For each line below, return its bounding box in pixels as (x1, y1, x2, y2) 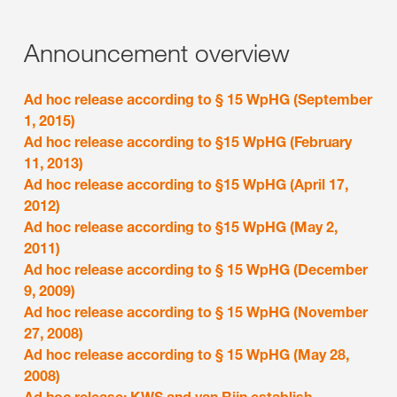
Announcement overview (24, 37, 290, 68)
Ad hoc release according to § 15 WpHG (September (24, 90, 372, 108)
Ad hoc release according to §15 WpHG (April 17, (24, 175, 348, 193)
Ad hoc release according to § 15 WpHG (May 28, (24, 346, 349, 363)
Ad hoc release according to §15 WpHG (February (24, 133, 352, 151)
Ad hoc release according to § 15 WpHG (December (24, 261, 368, 278)
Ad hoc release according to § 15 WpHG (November (24, 303, 368, 321)
